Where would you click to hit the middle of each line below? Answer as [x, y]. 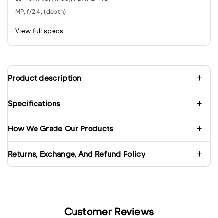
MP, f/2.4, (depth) [41, 11]
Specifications [34, 103]
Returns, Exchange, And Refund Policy [76, 154]
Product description [45, 78]
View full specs [39, 30]
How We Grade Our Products [61, 128]
